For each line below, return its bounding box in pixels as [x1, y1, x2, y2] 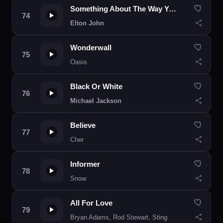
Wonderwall [70, 43, 111, 52]
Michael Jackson [70, 97, 121, 105]
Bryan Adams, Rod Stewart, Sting [70, 214, 167, 221]
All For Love [70, 199, 112, 207]
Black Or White [70, 82, 122, 91]
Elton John [70, 19, 104, 27]
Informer [70, 160, 100, 168]
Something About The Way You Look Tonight [169, 4, 176, 13]
